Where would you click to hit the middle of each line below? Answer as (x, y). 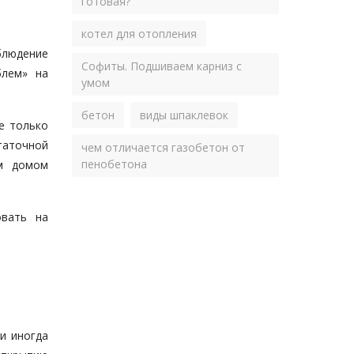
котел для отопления (139, 34)
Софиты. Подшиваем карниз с (162, 66)
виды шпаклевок (184, 115)
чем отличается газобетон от (163, 147)
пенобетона (114, 164)
